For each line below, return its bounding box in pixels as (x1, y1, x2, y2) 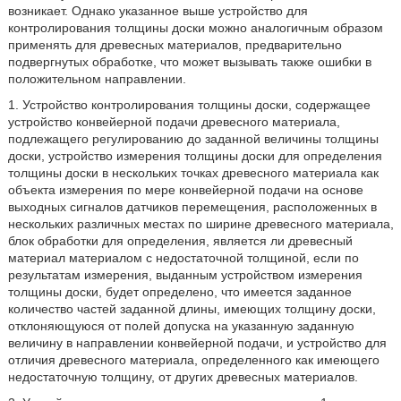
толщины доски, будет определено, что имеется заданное (7, 285, 352, 299)
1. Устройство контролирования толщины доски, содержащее (7, 98, 371, 112)
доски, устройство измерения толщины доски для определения (7, 149, 382, 163)
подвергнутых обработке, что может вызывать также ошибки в (7, 55, 371, 69)
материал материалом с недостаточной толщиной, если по (7, 251, 359, 265)
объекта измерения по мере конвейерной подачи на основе (7, 183, 363, 197)
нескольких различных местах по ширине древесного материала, (7, 217, 394, 231)
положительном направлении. (7, 72, 186, 86)
